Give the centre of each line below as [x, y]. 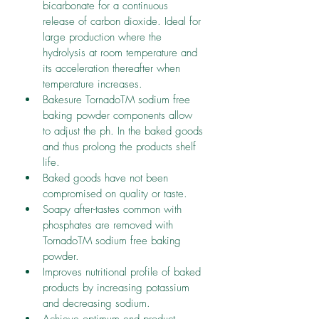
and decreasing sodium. [96, 303]
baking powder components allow [119, 115]
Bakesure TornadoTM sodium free [118, 99]
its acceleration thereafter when [113, 68]
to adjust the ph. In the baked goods [125, 131]
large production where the [104, 37]
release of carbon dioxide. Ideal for [124, 21]
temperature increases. [93, 84]
